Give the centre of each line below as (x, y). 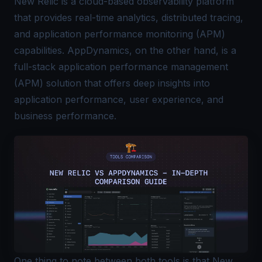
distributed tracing (201, 18)
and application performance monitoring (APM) (120, 34)
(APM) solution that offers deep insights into (112, 83)
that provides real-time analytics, (88, 18)
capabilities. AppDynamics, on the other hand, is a (125, 50)
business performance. (65, 116)
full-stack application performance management (121, 67)
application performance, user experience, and (119, 99)
